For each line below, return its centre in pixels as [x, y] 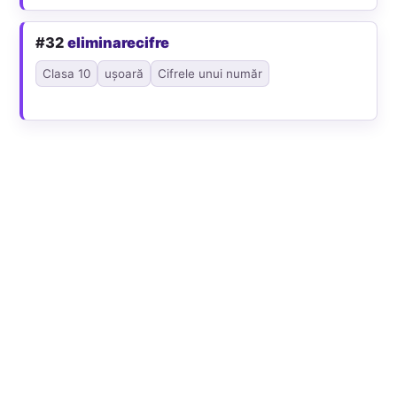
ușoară [125, 73]
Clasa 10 [67, 73]
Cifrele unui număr [210, 73]
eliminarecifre [119, 42]
